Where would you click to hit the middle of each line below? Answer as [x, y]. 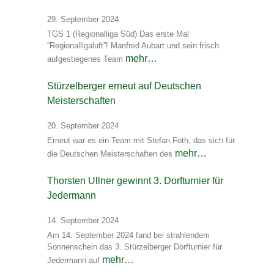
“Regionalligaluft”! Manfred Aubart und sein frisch [133, 46]
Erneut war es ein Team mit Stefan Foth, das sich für [141, 141]
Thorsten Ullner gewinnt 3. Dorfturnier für [135, 181]
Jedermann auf [75, 261]
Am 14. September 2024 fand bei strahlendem [128, 235]
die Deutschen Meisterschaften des [111, 154]
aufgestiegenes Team [86, 59]
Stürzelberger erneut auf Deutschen [124, 86]
